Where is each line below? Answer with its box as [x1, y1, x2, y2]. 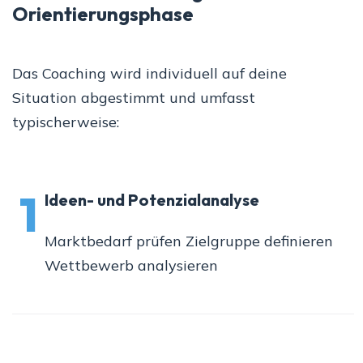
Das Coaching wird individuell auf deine [12, 64, 287, 83]
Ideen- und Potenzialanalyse [45, 190, 259, 211]
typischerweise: [12, 113, 119, 132]
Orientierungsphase [12, 2, 194, 27]
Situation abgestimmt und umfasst [12, 88, 255, 108]
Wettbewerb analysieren [45, 256, 218, 275]
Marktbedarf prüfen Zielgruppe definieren [45, 232, 333, 251]
